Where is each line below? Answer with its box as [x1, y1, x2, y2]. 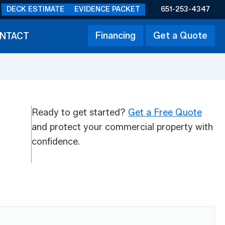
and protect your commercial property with [31, 122, 213, 133]
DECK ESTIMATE [6, 5, 64, 14]
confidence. [31, 136, 80, 148]
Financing [95, 30, 136, 41]
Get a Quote [153, 30, 207, 41]
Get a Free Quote [128, 107, 202, 119]
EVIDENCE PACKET [74, 5, 140, 14]
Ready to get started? [31, 107, 128, 119]
